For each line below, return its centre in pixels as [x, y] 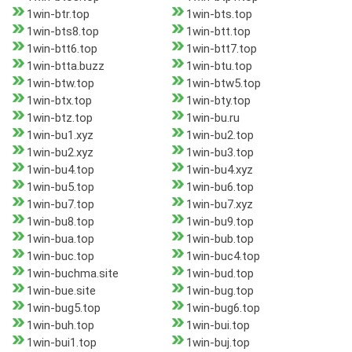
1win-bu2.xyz [60, 153]
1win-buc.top [60, 257]
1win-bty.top [218, 101]
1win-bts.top [219, 15]
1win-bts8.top [63, 32]
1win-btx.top [59, 101]
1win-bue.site [61, 291]
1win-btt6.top [62, 49]
